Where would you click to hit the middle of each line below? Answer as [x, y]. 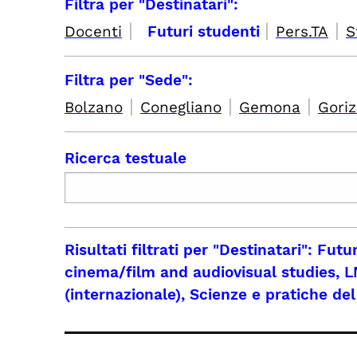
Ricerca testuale [126, 158]
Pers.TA [302, 31]
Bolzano [94, 107]
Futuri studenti [206, 31]
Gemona [270, 107]
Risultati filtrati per [139, 250]
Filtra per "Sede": [129, 80]
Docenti [93, 31]
